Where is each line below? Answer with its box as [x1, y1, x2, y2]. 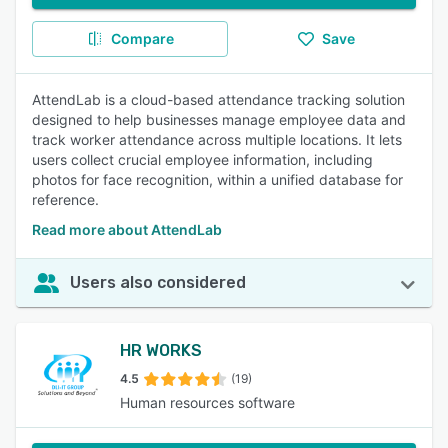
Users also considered [70, 273, 246, 292]
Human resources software [120, 394, 295, 411]
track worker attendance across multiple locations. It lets [32, 131, 402, 148]
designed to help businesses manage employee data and [32, 111, 406, 128]
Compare [110, 30, 174, 47]
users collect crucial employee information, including [32, 151, 373, 168]
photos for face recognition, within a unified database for [32, 171, 403, 188]
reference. [32, 191, 99, 208]
